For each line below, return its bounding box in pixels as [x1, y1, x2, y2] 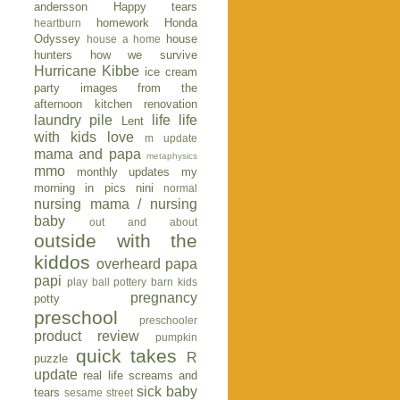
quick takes [75, 345, 178, 366]
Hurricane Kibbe [34, 62, 139, 79]
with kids [34, 129, 96, 145]
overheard [96, 255, 161, 271]
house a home [86, 32, 162, 45]
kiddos [34, 251, 90, 272]
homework [96, 15, 149, 29]
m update [145, 131, 197, 144]
